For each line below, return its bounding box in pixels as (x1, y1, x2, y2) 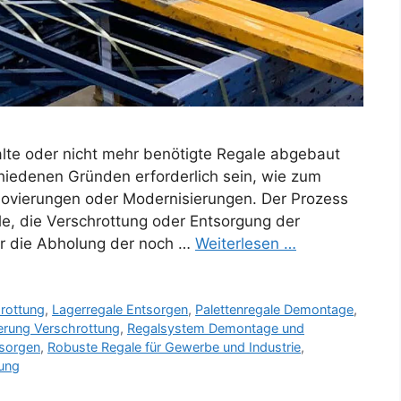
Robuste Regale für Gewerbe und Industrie (47, 339, 301, 355)
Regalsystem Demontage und (127, 320, 304, 337)
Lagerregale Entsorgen (52, 302, 189, 318)
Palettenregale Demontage (195, 302, 354, 318)
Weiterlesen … (195, 235, 296, 253)
